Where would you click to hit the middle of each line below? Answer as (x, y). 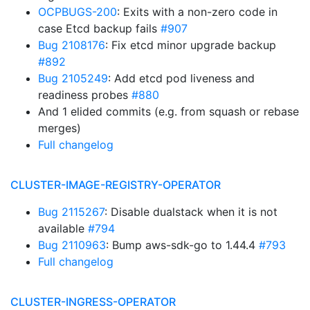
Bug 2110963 (72, 245)
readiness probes (85, 95)
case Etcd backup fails (99, 28)
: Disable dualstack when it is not (191, 212)
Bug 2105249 (73, 78)
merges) (60, 128)
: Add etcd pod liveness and (181, 78)
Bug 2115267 (71, 212)
